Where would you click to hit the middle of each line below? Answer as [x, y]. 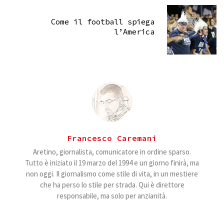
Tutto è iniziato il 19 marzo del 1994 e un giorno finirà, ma [112, 162]
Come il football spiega [103, 22]
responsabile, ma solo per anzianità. [112, 195]
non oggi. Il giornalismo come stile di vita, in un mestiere [112, 173]
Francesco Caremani [112, 138]
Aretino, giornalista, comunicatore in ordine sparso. [112, 151]
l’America [134, 32]
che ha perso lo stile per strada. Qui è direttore [112, 184]
